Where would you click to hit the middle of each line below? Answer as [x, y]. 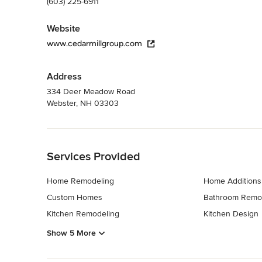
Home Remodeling [80, 181]
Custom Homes [75, 197]
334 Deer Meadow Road [91, 91]
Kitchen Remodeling [83, 213]
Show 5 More [71, 233]
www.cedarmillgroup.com [94, 43]
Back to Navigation [81, 134]
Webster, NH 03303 [83, 103]
